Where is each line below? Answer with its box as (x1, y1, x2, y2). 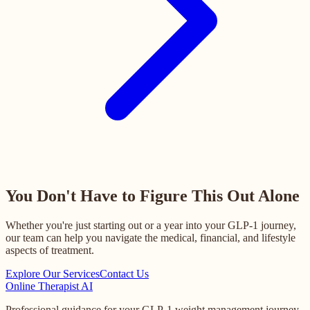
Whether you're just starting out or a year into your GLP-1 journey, (6, 219, 296, 231)
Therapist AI (38, 280, 93, 292)
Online (6, 280, 38, 292)
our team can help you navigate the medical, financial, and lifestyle (6, 231, 295, 244)
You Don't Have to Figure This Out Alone (6, 186, 300, 205)
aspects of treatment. (6, 244, 94, 256)
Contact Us (100, 267, 149, 280)
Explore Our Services (6, 267, 100, 280)
